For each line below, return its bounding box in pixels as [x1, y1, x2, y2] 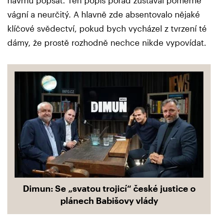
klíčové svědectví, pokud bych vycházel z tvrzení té [7, 23, 207, 34]
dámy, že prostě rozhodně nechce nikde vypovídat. [7, 37, 206, 48]
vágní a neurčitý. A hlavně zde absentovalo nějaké [7, 9, 200, 19]
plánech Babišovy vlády [60, 195, 158, 206]
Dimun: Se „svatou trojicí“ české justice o [22, 183, 196, 194]
